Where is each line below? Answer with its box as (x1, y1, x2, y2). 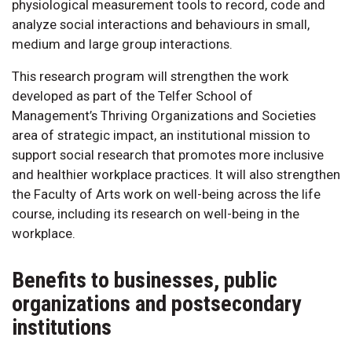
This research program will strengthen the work (12, 68, 288, 84)
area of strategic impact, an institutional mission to (12, 126, 310, 143)
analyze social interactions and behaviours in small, (12, 16, 310, 32)
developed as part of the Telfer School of (12, 87, 253, 104)
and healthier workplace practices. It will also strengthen (12, 166, 340, 182)
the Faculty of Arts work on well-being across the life (12, 185, 321, 202)
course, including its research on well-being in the (12, 205, 299, 222)
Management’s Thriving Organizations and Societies (12, 107, 316, 123)
